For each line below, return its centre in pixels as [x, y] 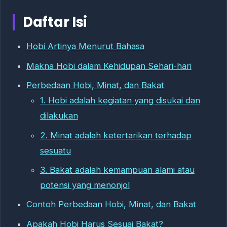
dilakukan [59, 116]
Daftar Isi [55, 22]
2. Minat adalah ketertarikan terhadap [116, 135]
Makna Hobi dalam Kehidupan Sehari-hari [109, 66]
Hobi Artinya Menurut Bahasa [85, 46]
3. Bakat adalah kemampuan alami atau [117, 169]
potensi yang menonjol [85, 185]
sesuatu [55, 150]
